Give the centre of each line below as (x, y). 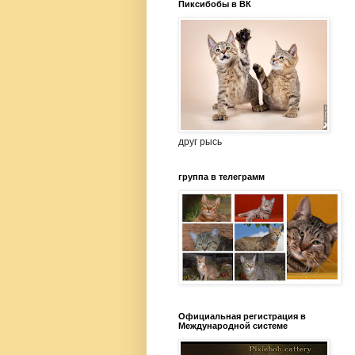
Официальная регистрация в (242, 316)
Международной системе (233, 325)
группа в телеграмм (221, 176)
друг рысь (200, 141)
